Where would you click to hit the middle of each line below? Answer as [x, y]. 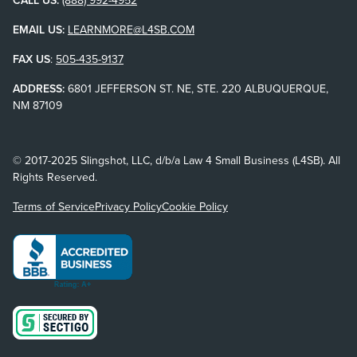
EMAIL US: [39, 29]
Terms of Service [54, 206]
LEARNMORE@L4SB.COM [131, 29]
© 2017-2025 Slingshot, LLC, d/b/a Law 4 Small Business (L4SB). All [177, 160]
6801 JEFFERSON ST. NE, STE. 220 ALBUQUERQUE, [196, 88]
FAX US [31, 59]
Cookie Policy [195, 206]
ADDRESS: [39, 88]
